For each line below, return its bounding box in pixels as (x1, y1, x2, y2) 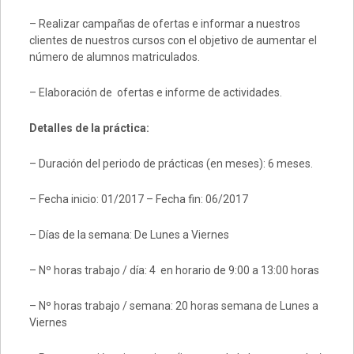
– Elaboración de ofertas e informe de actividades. (28, 85, 282, 99)
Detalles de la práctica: (28, 121, 149, 134)
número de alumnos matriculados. (28, 50, 200, 63)
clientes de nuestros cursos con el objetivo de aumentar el (28, 33, 317, 47)
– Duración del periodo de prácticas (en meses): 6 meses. (28, 156, 313, 170)
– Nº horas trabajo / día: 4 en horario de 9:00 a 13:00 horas (28, 263, 319, 277)
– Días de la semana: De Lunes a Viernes (28, 228, 229, 241)
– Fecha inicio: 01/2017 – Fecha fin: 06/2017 (28, 192, 248, 205)
